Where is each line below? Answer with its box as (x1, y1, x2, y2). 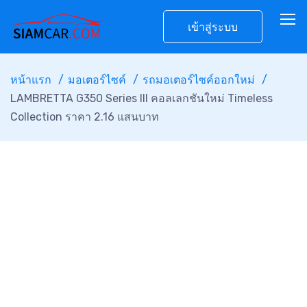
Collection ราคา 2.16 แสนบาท (10, 110, 159, 123)
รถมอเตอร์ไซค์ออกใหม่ (143, 73, 255, 86)
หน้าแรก (10, 73, 51, 86)
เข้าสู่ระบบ (188, 21, 238, 34)
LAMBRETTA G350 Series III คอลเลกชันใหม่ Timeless (10, 92, 273, 105)
